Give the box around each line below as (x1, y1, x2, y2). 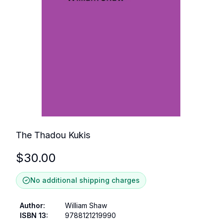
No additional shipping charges (30, 176, 140, 184)
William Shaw (65, 201, 107, 210)
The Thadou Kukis (16, 130, 90, 140)
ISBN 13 (20, 211, 46, 220)
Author (20, 201, 43, 210)
